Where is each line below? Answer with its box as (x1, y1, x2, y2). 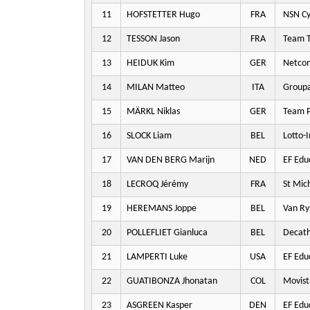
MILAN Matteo (127, 82, 185, 93)
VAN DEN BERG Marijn (127, 155, 215, 165)
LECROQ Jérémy (127, 179, 188, 190)
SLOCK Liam (127, 131, 172, 141)
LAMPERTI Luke (127, 252, 188, 262)
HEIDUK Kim (127, 58, 174, 69)
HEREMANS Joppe (127, 203, 197, 214)
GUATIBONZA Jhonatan (127, 276, 217, 286)
